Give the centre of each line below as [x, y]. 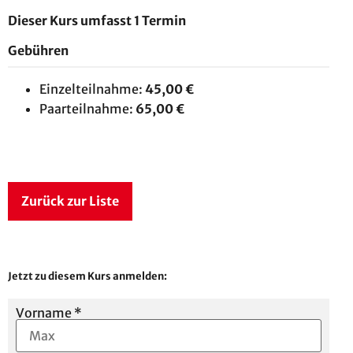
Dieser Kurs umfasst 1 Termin [97, 20]
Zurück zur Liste [70, 201]
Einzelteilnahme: [91, 89]
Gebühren [38, 50]
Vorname [45, 312]
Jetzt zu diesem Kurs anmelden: [87, 275]
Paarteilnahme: [86, 108]
